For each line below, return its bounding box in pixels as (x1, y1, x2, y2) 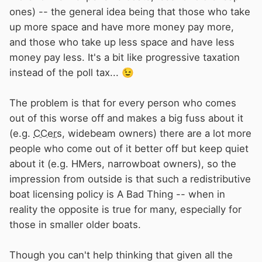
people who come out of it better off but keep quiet (9, 143, 249, 155)
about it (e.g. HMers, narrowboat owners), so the (9, 158, 236, 170)
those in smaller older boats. (9, 219, 141, 231)
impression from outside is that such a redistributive (9, 173, 251, 185)
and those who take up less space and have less (9, 36, 235, 49)
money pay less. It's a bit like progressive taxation (9, 51, 240, 64)
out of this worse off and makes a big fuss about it (9, 112, 243, 125)
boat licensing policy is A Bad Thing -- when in (9, 188, 225, 201)
